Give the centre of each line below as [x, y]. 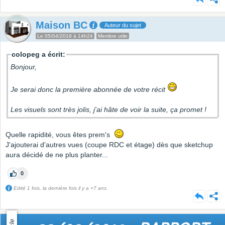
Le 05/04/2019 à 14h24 [65, 36]
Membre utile [113, 36]
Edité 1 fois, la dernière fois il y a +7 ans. [60, 188]
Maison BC [62, 25]
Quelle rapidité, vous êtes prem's [60, 135]
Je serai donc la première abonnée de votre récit [89, 90]
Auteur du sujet [123, 25]
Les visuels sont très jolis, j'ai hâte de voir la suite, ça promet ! [108, 110]
